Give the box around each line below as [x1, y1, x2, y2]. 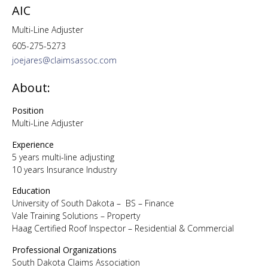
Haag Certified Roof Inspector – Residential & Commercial [12, 223, 234, 234]
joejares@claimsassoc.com [12, 54, 117, 66]
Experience [12, 138, 54, 150]
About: [12, 80, 50, 96]
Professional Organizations [12, 243, 119, 255]
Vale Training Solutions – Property [12, 210, 140, 222]
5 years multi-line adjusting [12, 151, 133, 163]
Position [12, 105, 44, 117]
